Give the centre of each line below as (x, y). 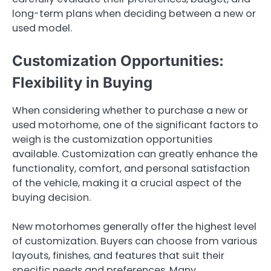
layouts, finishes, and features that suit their (118, 256)
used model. (42, 28)
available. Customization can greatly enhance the (135, 154)
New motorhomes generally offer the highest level (134, 227)
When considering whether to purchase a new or (130, 111)
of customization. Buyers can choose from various (135, 241)
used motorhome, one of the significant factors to (135, 125)
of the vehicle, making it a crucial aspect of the (127, 183)
